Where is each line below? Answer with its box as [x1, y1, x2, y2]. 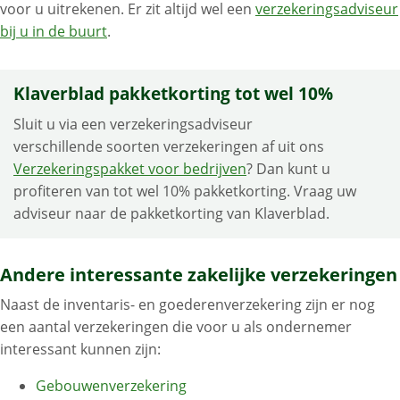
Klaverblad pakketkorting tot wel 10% [13, 82, 333, 106]
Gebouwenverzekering [36, 376, 187, 396]
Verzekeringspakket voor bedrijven [13, 159, 246, 179]
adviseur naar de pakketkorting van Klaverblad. [13, 204, 333, 224]
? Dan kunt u [246, 159, 330, 179]
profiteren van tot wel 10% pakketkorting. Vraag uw [13, 181, 356, 202]
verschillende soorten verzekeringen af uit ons [13, 137, 324, 157]
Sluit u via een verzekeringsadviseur [13, 114, 253, 135]
